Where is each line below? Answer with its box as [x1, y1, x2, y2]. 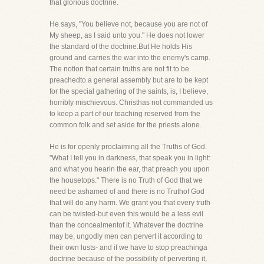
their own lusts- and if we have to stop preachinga [49, 243, 207, 252]
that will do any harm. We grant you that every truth [49, 199, 210, 207]
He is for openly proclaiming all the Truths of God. [49, 143, 207, 151]
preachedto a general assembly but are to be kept [49, 76, 208, 84]
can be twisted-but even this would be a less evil [49, 210, 203, 218]
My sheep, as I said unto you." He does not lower [49, 31, 204, 39]
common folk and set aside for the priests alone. [49, 121, 202, 129]
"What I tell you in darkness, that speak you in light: [49, 154, 210, 162]
